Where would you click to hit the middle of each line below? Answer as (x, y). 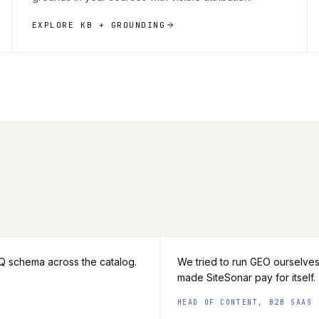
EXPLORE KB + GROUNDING (99, 25)
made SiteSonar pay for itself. (246, 277)
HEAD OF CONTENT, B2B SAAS (245, 302)
